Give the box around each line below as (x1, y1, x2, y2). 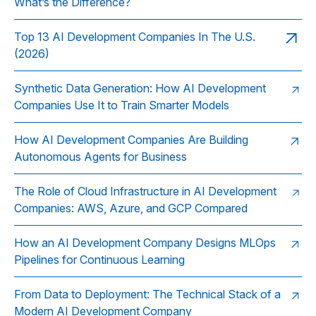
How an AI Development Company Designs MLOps (14, 236, 276, 250)
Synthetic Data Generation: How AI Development (14, 81, 266, 95)
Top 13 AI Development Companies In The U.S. (14, 30, 255, 44)
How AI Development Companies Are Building (14, 133, 248, 147)
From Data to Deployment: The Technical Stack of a (14, 287, 281, 301)
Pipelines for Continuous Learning (14, 253, 185, 267)
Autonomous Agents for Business (14, 150, 187, 164)
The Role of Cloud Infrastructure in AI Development (14, 184, 276, 198)
